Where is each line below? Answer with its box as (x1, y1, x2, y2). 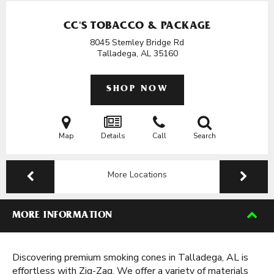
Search (193, 131, 216, 141)
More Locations (107, 169, 167, 180)
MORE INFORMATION (12, 211, 113, 221)
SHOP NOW (106, 85, 168, 94)
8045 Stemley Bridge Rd (90, 37, 184, 48)
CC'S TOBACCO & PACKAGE (63, 21, 211, 32)
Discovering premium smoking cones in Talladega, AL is (12, 251, 248, 264)
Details (100, 131, 125, 141)
